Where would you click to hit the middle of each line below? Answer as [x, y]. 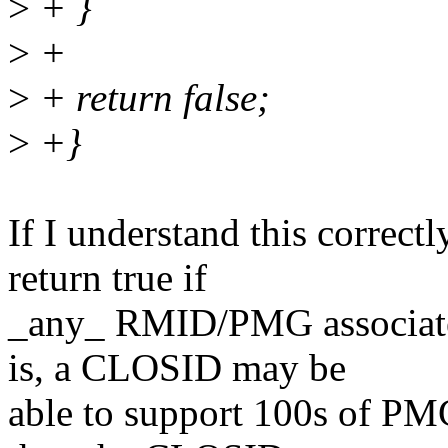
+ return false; [150, 98]
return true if [107, 278]
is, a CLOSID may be [177, 368]
